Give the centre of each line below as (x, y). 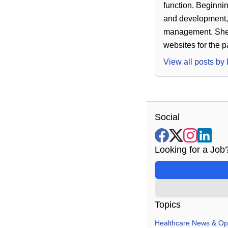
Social (167, 117)
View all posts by (195, 62)
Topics (168, 204)
